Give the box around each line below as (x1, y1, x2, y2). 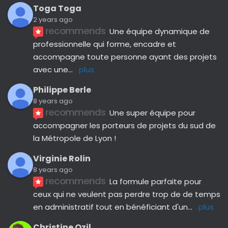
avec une (33, 64, 68, 75)
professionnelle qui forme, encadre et (33, 39, 176, 49)
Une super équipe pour (109, 107, 196, 118)
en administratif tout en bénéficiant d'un (33, 202, 188, 212)
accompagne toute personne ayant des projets (33, 51, 217, 62)
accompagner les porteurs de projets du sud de (33, 120, 216, 131)
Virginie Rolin (33, 153, 91, 164)
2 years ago (33, 15, 73, 24)
